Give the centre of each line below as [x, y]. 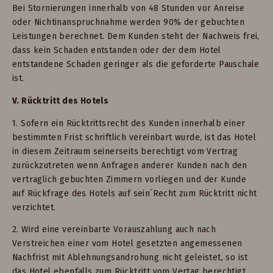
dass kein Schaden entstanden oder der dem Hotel [117, 50]
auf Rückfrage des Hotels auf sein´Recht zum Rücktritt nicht [135, 193]
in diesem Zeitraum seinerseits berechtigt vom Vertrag [125, 151]
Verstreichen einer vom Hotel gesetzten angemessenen [127, 244]
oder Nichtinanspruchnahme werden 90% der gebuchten [128, 22]
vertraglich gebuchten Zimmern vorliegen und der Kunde [129, 179]
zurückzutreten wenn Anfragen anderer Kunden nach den [130, 165]
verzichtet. [34, 207]
